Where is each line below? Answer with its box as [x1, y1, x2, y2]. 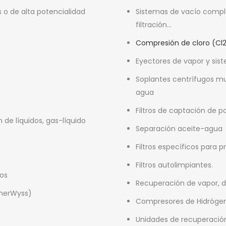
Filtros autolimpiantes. [136, 159, 213, 170]
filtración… [136, 19, 172, 30]
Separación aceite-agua [136, 123, 222, 134]
